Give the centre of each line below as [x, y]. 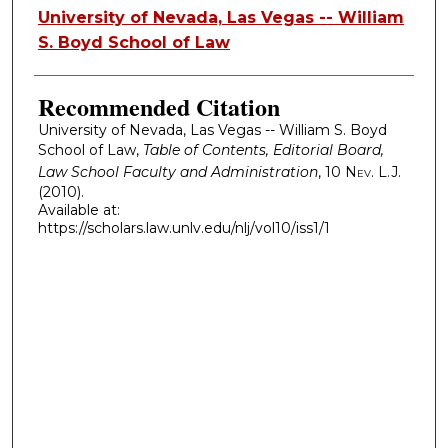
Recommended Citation [158, 106]
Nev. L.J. [372, 171]
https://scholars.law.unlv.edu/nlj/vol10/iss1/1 [183, 227]
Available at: [78, 209]
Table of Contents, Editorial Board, [263, 149]
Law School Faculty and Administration [177, 171]
